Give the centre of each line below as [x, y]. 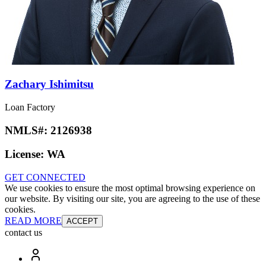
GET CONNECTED [45, 178]
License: [26, 154]
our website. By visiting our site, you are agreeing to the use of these [132, 199]
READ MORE [33, 221]
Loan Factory [30, 107]
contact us [23, 233]
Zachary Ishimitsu [49, 84]
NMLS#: [28, 130]
